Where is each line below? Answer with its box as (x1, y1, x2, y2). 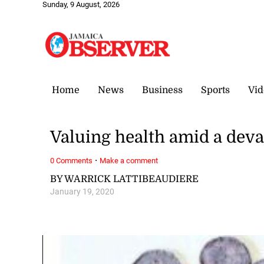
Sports (201, 84, 230, 95)
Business (142, 84, 183, 95)
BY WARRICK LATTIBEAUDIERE (50, 173, 199, 184)
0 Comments (50, 156, 93, 165)
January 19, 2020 (50, 186, 115, 197)
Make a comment (100, 156, 159, 165)
